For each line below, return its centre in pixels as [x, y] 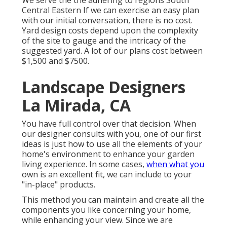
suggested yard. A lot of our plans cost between [112, 51]
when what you [175, 164]
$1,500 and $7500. [55, 61]
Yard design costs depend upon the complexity [110, 31]
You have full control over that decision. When [109, 124]
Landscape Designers [103, 87]
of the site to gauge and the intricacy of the [104, 41]
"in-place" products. [58, 185]
